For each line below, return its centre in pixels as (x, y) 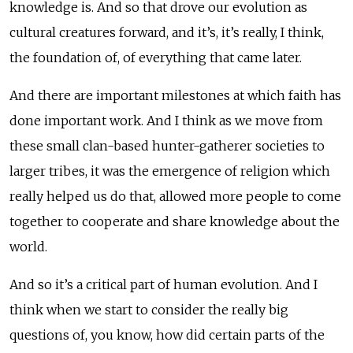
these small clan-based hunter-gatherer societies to (167, 145)
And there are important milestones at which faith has (175, 95)
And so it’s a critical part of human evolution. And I (163, 284)
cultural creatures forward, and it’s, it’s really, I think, (167, 32)
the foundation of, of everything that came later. (156, 57)
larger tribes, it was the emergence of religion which (170, 171)
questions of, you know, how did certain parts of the (167, 334)
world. (28, 246)
